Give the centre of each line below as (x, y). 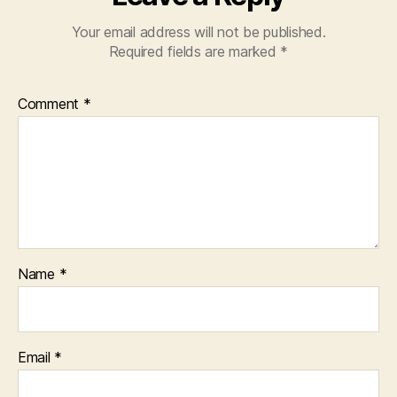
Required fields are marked (195, 52)
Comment (51, 104)
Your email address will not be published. (198, 32)
